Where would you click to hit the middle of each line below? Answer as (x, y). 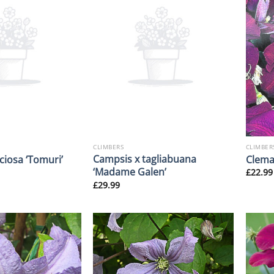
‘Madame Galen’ (130, 172)
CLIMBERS (109, 146)
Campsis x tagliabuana (145, 159)
